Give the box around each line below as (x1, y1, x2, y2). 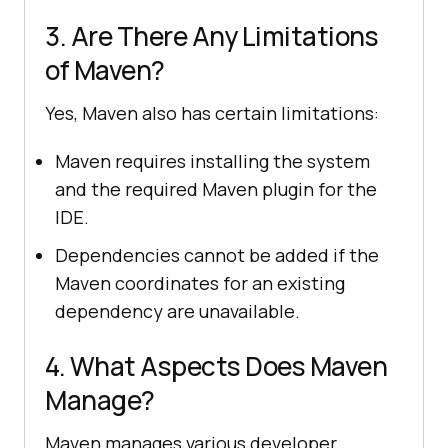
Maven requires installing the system (55, 148, 370, 173)
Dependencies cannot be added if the (55, 242, 379, 267)
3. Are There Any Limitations (45, 17, 378, 54)
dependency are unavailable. (55, 298, 300, 323)
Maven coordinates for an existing (55, 270, 345, 295)
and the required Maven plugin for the (55, 176, 377, 201)
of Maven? (45, 51, 165, 88)
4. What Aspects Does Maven (45, 347, 387, 384)
